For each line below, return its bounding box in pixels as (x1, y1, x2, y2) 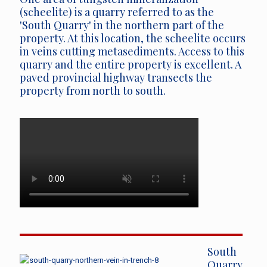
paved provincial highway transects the (20, 70, 212, 85)
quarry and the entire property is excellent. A (20, 57, 241, 72)
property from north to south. (20, 83, 166, 98)
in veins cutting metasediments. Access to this (20, 44, 244, 58)
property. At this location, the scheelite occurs (20, 31, 246, 45)
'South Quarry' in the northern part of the (20, 18, 224, 32)
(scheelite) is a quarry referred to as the (20, 5, 214, 19)
